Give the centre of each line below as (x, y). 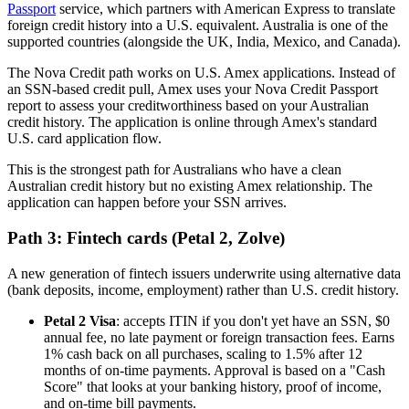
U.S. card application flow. (84, 139)
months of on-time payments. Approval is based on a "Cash (215, 370)
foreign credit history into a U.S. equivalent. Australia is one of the (198, 26)
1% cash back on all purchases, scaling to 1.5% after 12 (203, 353)
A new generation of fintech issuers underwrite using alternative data (204, 273)
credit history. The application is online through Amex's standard (192, 122)
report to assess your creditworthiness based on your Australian (188, 106)
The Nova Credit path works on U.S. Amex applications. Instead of (201, 73)
